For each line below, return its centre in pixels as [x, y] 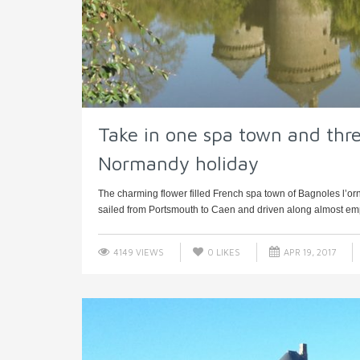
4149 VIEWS [137, 252]
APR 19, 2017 [309, 252]
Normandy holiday [178, 164]
